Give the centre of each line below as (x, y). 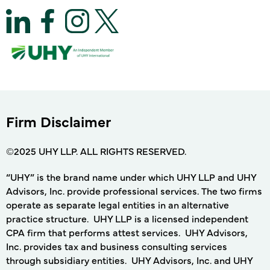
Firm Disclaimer (58, 121)
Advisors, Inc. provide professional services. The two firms (134, 190)
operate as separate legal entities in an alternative (118, 204)
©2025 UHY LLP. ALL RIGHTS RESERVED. (96, 150)
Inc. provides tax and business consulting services (117, 246)
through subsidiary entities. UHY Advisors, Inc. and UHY (129, 259)
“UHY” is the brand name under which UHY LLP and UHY (131, 176)
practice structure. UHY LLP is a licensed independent (127, 218)
